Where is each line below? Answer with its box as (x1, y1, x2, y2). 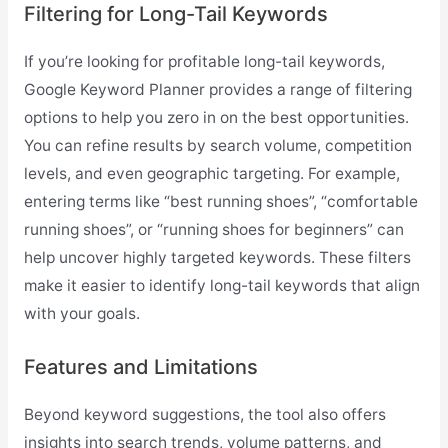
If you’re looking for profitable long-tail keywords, (23, 52, 385, 72)
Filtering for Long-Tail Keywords (23, 2, 328, 27)
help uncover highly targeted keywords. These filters (23, 248, 411, 268)
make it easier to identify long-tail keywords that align (23, 276, 420, 296)
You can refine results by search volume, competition (23, 136, 412, 156)
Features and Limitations (23, 355, 258, 380)
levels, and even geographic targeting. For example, (23, 164, 400, 184)
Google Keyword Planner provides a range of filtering (23, 80, 412, 100)
